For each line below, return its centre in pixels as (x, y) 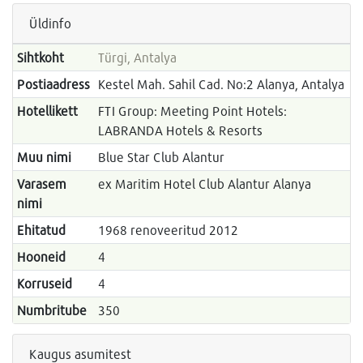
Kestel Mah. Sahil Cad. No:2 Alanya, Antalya (221, 84)
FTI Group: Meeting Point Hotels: (192, 111)
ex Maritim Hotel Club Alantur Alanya (204, 184)
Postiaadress (53, 84)
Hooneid (41, 257)
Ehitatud (41, 230)
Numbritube (51, 310)
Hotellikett (47, 111)
